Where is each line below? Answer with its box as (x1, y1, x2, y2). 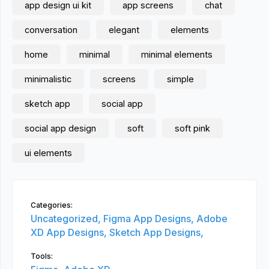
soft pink (175, 123, 210, 133)
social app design (25, 123, 96, 133)
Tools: (31, 252, 53, 261)
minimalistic (25, 74, 71, 84)
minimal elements (141, 49, 213, 59)
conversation (25, 25, 77, 35)
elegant (109, 25, 139, 35)
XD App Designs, (31, 226, 109, 238)
